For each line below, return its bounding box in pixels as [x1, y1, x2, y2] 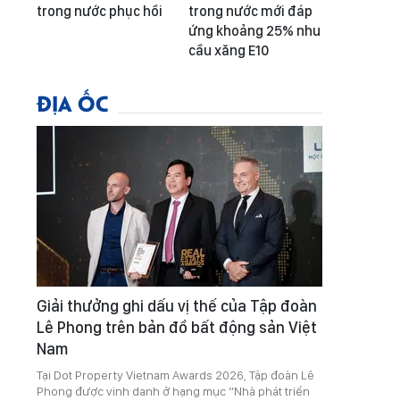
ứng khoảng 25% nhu [188, 22, 321, 40]
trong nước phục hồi [37, 3, 162, 21]
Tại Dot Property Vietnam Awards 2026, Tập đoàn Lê [37, 368, 314, 383]
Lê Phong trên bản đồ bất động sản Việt [37, 318, 317, 337]
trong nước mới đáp [188, 3, 312, 21]
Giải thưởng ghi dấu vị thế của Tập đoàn [37, 296, 317, 316]
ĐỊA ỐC [37, 87, 109, 118]
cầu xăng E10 [188, 42, 269, 60]
